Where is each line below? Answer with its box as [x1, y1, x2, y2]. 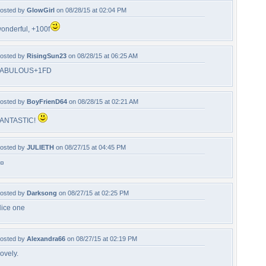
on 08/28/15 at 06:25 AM [66, 52, 138, 59]
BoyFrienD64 [27, 98, 67, 105]
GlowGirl [27, 7, 55, 14]
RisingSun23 [27, 52, 66, 59]
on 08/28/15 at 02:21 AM [67, 98, 138, 105]
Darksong [27, 189, 57, 197]
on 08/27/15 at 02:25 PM [57, 189, 129, 197]
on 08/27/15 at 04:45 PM [54, 144, 126, 151]
